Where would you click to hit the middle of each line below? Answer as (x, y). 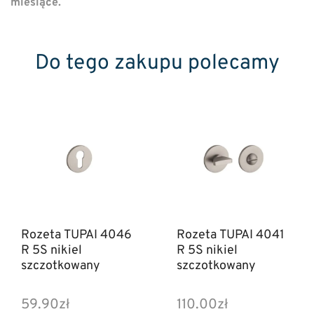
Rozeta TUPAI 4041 (230, 235)
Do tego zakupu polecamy (157, 63)
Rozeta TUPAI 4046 (76, 235)
